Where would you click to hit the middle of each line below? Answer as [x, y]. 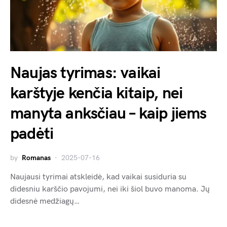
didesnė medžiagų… [45, 202]
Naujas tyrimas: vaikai [85, 73]
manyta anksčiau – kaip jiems [108, 114]
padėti [32, 134]
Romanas [36, 158]
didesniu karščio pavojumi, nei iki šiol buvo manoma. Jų [110, 190]
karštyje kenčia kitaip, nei [97, 94]
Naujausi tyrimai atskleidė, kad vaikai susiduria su [98, 177]
